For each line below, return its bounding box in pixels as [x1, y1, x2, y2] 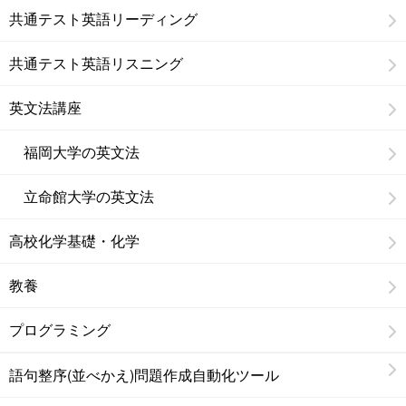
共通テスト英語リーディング [9, 7, 198, 29]
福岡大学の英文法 [9, 140, 140, 162]
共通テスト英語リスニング [9, 52, 183, 73]
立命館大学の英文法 [9, 185, 154, 207]
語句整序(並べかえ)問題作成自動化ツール [9, 363, 279, 385]
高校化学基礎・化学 [9, 229, 140, 251]
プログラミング [9, 318, 111, 340]
